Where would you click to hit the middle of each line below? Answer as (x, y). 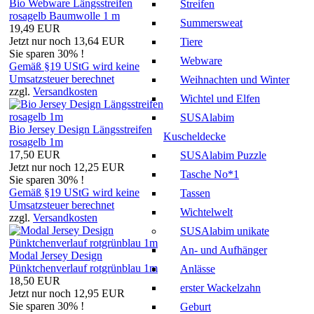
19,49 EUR (35, 28)
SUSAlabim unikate (225, 231)
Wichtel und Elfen (220, 98)
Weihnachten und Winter (235, 79)
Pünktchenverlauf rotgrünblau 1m (83, 268)
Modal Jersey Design (56, 255)
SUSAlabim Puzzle (223, 155)
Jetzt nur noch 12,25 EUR (67, 167)
